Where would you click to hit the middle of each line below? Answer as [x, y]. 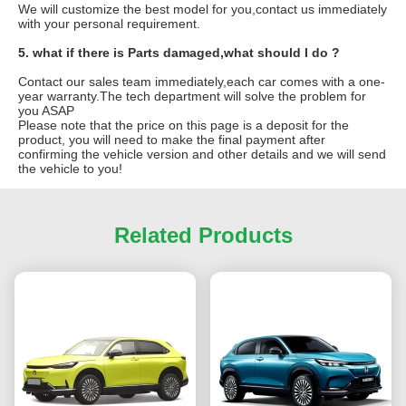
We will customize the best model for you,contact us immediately [203, 10]
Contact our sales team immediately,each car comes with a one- [202, 82]
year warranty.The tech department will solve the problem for [192, 97]
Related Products [203, 236]
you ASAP [46, 111]
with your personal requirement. [109, 24]
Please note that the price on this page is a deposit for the [184, 126]
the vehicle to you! [70, 169]
